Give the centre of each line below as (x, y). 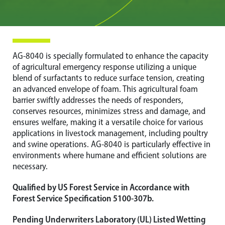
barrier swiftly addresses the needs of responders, (98, 100)
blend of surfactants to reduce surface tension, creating (108, 78)
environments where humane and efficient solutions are (109, 155)
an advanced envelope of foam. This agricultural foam (105, 89)
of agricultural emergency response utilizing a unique (104, 67)
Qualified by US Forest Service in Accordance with (101, 187)
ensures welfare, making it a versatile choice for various (108, 122)
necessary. (30, 166)
